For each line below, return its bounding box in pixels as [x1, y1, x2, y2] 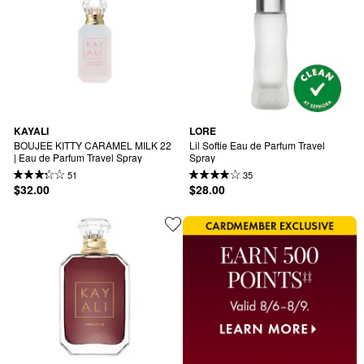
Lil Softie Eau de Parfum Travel [189, 137, 325, 152]
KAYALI [14, 123, 49, 139]
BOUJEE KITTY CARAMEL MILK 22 [14, 137, 171, 152]
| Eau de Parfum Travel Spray [14, 149, 142, 164]
